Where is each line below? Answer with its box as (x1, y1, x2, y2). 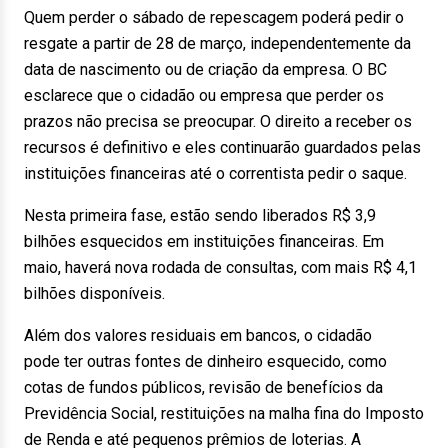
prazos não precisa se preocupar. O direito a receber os (24, 112, 412, 131)
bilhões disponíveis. (24, 284, 165, 303)
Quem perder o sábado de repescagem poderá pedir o (24, 8, 404, 27)
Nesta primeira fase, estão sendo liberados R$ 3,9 (24, 206, 376, 225)
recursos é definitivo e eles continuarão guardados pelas (24, 138, 421, 157)
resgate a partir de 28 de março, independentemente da (24, 34, 411, 53)
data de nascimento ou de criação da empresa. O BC (24, 60, 387, 79)
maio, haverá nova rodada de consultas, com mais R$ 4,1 (24, 258, 417, 277)
